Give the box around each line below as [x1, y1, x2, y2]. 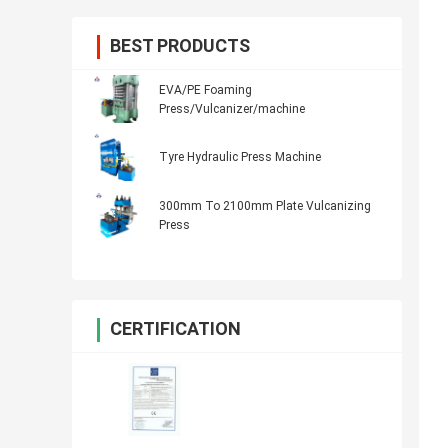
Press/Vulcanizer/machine [159, 102, 305, 117]
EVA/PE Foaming [159, 83, 252, 98]
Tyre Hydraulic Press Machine [159, 150, 321, 165]
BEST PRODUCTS [110, 35, 250, 57]
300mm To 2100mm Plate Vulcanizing [159, 199, 371, 214]
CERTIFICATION [110, 318, 241, 340]
